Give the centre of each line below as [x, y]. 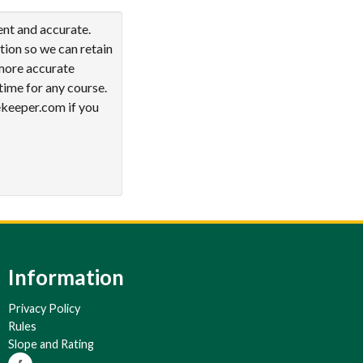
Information [66, 277]
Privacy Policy [44, 308]
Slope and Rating [51, 344]
